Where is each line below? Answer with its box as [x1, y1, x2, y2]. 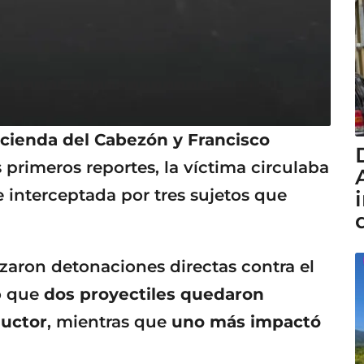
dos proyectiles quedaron [44, 284, 264, 304]
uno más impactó [171, 311, 321, 331]
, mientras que [47, 311, 171, 331]
